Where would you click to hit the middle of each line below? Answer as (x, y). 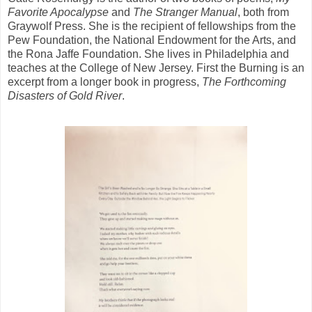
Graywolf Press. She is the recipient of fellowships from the (152, 26)
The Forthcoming (244, 81)
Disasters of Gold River (65, 95)
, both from (263, 12)
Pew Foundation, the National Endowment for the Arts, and (152, 40)
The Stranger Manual (185, 12)
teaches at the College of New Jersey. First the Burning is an (156, 68)
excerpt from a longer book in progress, (105, 81)
